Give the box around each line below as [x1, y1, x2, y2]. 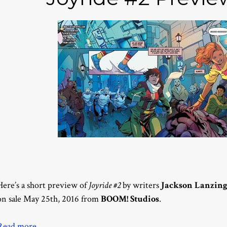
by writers [121, 179, 161, 191]
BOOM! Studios [101, 193, 159, 205]
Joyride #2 [89, 179, 121, 191]
